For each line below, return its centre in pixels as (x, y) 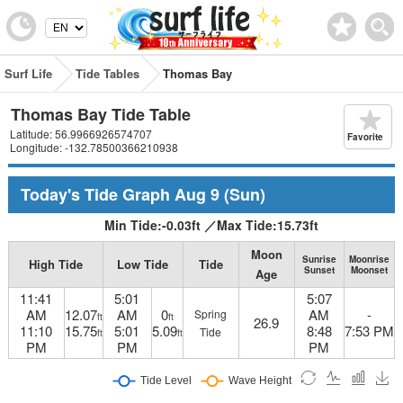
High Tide (55, 264)
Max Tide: (247, 225)
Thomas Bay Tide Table (100, 114)
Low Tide (143, 264)
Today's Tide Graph (97, 194)
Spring (211, 313)
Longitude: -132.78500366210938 (94, 147)
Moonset (369, 270)
